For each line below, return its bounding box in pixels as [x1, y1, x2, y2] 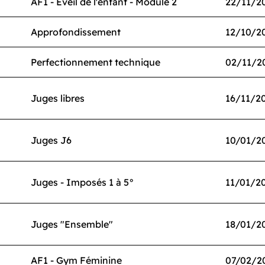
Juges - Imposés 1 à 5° [31, 176, 134, 188]
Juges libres [31, 92, 85, 104]
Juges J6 [31, 134, 72, 146]
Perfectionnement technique [31, 56, 160, 68]
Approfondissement [31, 26, 121, 38]
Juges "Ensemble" [31, 218, 113, 230]
